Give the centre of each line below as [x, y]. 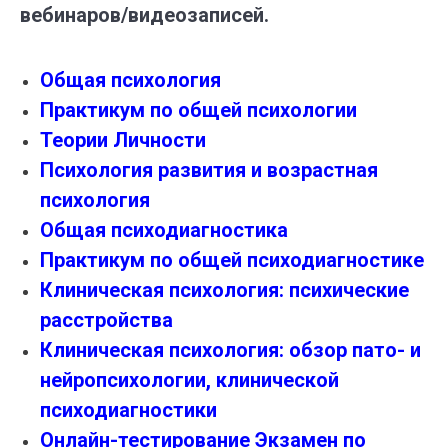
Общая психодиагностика [164, 230]
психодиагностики [128, 410]
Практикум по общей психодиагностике [232, 260]
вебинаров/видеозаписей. [144, 15]
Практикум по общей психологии [198, 110]
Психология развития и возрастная [209, 170]
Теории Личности [123, 140]
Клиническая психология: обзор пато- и [230, 350]
